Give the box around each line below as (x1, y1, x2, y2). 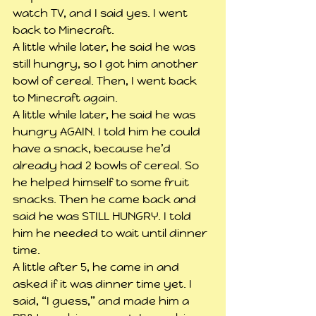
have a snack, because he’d (13, 141, 174, 157)
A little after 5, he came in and (13, 260, 182, 275)
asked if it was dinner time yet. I (13, 276, 195, 292)
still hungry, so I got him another (13, 56, 201, 72)
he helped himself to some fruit (13, 175, 192, 190)
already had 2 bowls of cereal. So (13, 158, 202, 174)
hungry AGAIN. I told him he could (13, 124, 203, 140)
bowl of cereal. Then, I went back (13, 73, 200, 89)
